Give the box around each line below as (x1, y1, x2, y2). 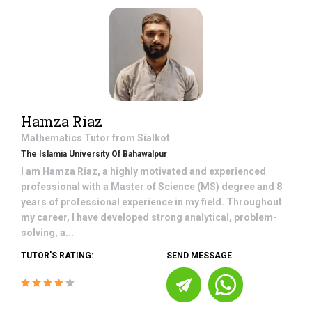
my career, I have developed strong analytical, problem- (21, 212, 277, 223)
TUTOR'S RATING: (21, 251, 93, 260)
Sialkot (137, 132, 170, 143)
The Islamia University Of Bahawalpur (21, 149, 167, 159)
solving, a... (21, 227, 74, 238)
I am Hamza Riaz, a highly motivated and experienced (21, 166, 266, 177)
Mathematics (21, 132, 84, 143)
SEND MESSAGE (166, 251, 232, 260)
